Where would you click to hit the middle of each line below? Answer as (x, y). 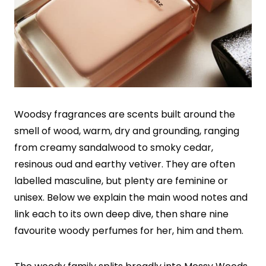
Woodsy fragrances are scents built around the (125, 114)
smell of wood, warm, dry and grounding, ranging (127, 131)
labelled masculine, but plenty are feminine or (121, 180)
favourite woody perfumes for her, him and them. (129, 230)
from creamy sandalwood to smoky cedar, (114, 147)
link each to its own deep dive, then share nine (121, 214)
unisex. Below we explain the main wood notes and (131, 197)
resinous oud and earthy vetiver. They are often (125, 164)
